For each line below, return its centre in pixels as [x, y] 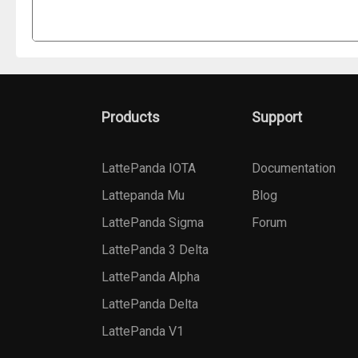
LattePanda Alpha [151, 277]
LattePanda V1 [143, 332]
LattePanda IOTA [149, 169]
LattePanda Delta [150, 304]
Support [277, 117]
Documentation [294, 169]
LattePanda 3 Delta [155, 250]
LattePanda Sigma [153, 223]
